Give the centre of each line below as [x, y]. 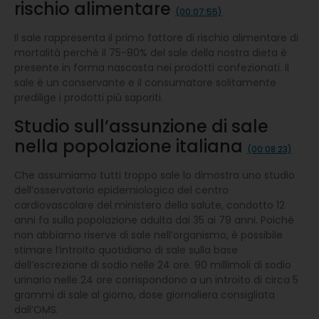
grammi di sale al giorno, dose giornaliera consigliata [145, 294]
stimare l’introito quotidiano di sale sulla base [126, 250]
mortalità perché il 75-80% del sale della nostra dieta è [151, 52]
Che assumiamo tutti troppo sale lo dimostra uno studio [155, 175]
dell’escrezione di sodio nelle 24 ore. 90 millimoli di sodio [153, 265]
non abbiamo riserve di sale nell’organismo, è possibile [148, 235]
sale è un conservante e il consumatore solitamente [145, 82]
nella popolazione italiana [131, 146]
